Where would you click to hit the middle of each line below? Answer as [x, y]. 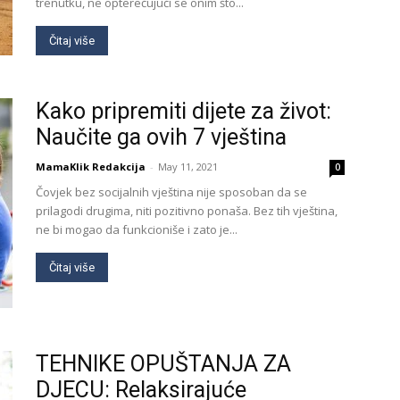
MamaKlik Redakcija [91, 167]
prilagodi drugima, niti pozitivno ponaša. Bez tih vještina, [187, 211]
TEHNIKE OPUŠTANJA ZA [163, 364]
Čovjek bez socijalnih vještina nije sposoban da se [171, 192]
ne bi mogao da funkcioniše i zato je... [137, 229]
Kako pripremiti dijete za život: [183, 111]
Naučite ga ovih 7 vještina [161, 137]
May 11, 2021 [188, 167]
